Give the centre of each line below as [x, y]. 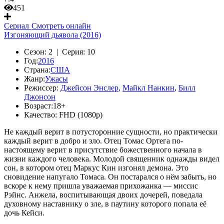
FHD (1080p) [81, 115]
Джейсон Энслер [89, 88]
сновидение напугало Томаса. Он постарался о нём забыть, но [110, 177]
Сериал [16, 26]
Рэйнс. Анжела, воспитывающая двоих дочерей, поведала [103, 195]
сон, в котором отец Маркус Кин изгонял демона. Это [96, 168]
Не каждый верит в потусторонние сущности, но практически [111, 132]
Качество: [40, 115]
